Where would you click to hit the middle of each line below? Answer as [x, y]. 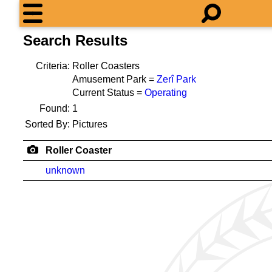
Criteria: [53, 66]
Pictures [90, 124]
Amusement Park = [114, 79]
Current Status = [108, 93]
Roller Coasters [106, 66]
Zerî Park [176, 79]
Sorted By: [47, 124]
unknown [65, 170]
